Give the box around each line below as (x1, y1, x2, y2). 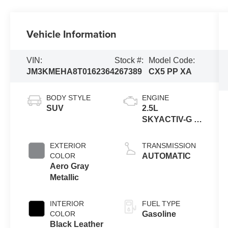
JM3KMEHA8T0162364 (26, 67, 115, 76)
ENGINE (141, 93, 169, 102)
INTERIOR (50, 199, 84, 208)
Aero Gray (50, 161, 90, 170)
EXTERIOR (50, 141, 87, 150)
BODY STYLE (46, 93, 91, 102)
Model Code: (149, 55, 195, 65)
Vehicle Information (26, 26, 117, 41)
